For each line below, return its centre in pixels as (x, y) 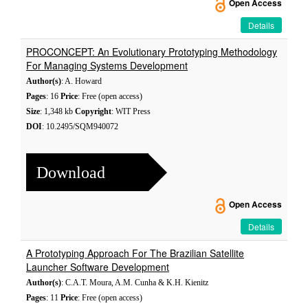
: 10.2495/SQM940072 (80, 126)
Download (71, 172)
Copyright (93, 111)
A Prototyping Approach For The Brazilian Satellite (135, 253)
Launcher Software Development (98, 267)
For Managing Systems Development (107, 65)
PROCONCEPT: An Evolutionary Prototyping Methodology (152, 52)
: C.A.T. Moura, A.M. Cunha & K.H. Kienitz (135, 283)
